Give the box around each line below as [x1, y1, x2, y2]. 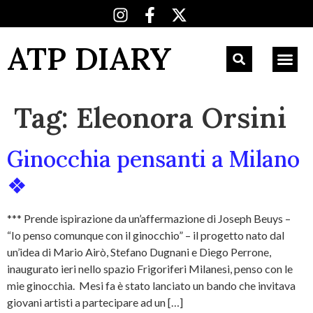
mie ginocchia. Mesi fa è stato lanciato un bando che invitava [7, 279, 296, 292]
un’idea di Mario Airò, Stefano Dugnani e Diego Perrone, [7, 245, 271, 259]
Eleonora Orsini [76, 100, 286, 136]
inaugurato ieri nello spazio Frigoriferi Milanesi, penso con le [7, 262, 293, 275]
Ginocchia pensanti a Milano [7, 145, 300, 173]
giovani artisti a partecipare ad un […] [7, 296, 183, 309]
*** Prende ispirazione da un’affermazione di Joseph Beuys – [7, 212, 291, 225]
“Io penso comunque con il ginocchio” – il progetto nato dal [7, 228, 284, 242]
